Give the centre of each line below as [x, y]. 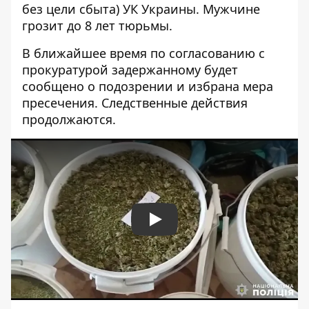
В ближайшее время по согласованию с [143, 53]
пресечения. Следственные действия [135, 103]
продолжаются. [69, 119]
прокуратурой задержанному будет [130, 70]
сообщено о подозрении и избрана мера [148, 86]
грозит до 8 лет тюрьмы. [97, 26]
